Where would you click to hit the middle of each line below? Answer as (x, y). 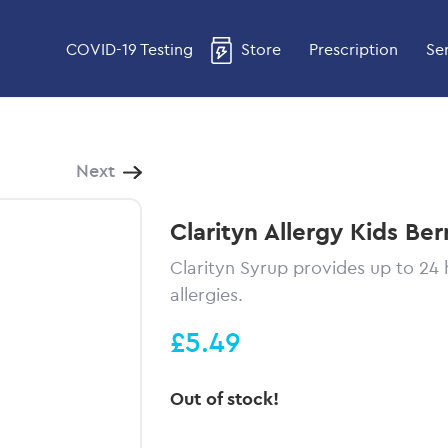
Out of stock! (224, 399)
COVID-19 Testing (129, 48)
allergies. (206, 295)
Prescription (353, 48)
